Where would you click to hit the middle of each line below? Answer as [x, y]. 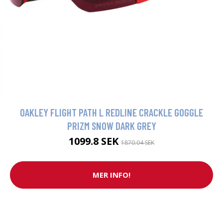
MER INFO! [111, 175]
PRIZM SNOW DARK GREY [111, 125]
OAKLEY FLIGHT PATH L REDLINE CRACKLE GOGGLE [111, 112]
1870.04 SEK [138, 142]
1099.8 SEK [95, 141]
